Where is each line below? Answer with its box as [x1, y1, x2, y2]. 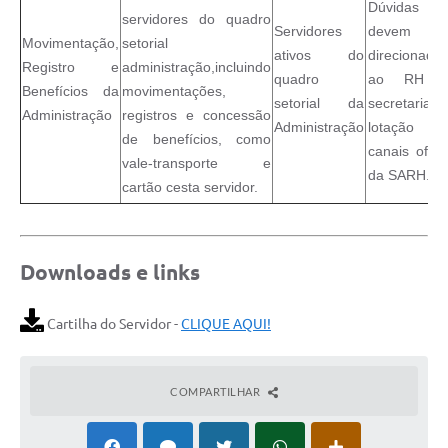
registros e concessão [122, 106, 271, 123]
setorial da [274, 94, 364, 111]
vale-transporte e [122, 154, 271, 171]
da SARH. [368, 166, 430, 183]
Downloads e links [20, 260, 200, 285]
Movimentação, [22, 34, 119, 51]
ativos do [274, 46, 364, 63]
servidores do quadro [122, 10, 271, 27]
